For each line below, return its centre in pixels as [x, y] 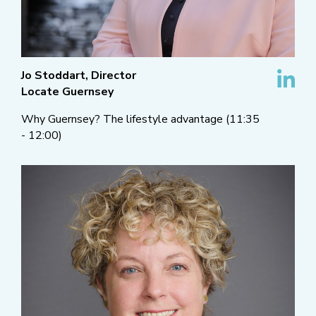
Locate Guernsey [67, 92]
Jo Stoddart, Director [79, 76]
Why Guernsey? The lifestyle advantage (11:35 [140, 120]
